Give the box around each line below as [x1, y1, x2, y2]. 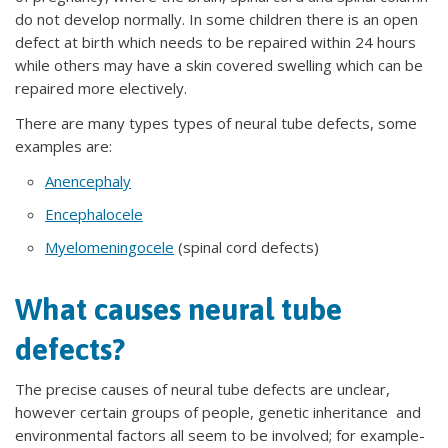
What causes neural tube [15, 292, 342, 326]
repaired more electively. [15, 78, 187, 98]
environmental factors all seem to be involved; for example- [15, 425, 425, 445]
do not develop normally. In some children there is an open [15, 9, 418, 29]
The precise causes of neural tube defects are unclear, [15, 379, 390, 399]
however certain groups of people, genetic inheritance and [15, 402, 421, 422]
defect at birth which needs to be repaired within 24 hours [15, 32, 416, 52]
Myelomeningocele [45, 237, 174, 257]
